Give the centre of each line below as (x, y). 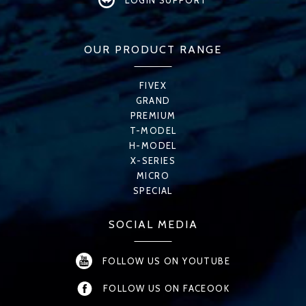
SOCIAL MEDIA (153, 224)
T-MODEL (153, 130)
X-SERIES (153, 161)
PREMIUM (153, 115)
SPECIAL (153, 191)
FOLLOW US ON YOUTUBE (166, 261)
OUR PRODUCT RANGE (153, 50)
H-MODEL (153, 145)
